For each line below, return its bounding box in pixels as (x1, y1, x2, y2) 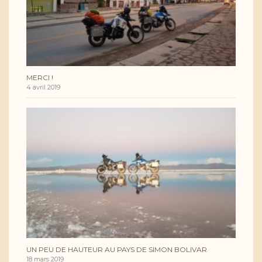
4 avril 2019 (26, 83, 60, 92)
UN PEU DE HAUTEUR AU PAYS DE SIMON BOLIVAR (26, 244, 207, 254)
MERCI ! (26, 73, 53, 82)
